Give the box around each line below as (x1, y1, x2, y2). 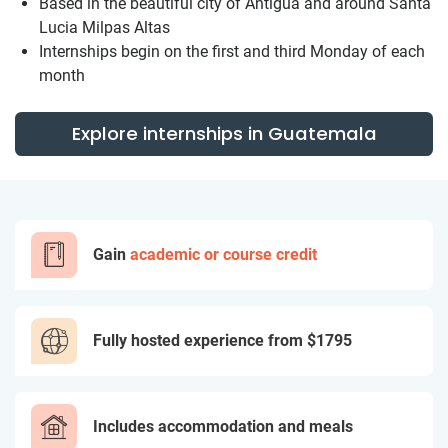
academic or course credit (130, 245, 317, 264)
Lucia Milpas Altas (39, 18, 170, 37)
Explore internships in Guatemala (71, 121, 377, 146)
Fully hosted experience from (93, 331, 307, 350)
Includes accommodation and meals (93, 417, 353, 436)
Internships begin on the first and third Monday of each (39, 42, 425, 61)
